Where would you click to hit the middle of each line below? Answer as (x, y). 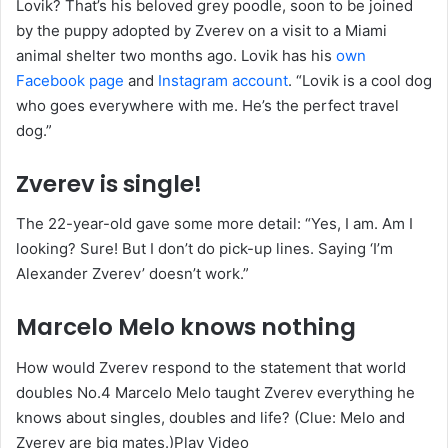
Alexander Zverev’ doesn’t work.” (132, 274)
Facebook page (70, 80)
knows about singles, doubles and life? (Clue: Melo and (210, 417)
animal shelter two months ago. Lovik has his (176, 55)
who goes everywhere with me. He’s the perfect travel (207, 105)
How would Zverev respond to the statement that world (211, 367)
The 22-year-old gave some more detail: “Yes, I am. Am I (214, 224)
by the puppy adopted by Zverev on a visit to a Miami (201, 30)
